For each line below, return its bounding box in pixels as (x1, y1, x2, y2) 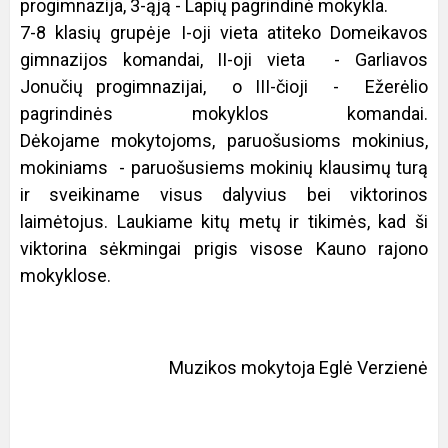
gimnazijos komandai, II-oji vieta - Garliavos (20, 49, 428, 70)
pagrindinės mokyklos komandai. (20, 103, 428, 124)
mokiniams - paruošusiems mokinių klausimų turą (20, 157, 428, 178)
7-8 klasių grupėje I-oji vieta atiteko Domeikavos (20, 22, 428, 43)
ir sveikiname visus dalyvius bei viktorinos (20, 184, 428, 205)
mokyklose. (20, 265, 115, 286)
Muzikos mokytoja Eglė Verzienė (169, 357, 428, 378)
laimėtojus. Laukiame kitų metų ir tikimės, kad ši (20, 211, 428, 232)
